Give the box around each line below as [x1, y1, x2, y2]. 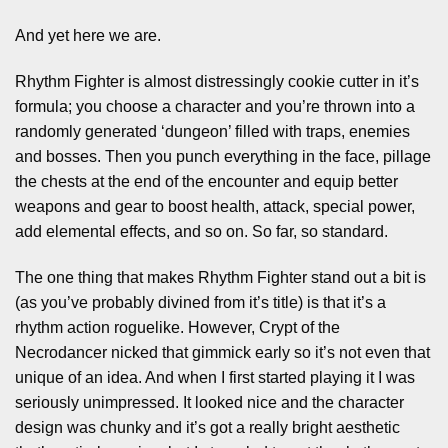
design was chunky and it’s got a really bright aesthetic [15, 418, 400, 436]
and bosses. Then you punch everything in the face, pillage [15, 148, 431, 166]
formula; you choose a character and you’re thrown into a [15, 98, 415, 116]
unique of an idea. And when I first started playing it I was [15, 368, 415, 386]
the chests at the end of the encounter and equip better [15, 173, 398, 191]
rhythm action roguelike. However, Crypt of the [15, 318, 340, 336]
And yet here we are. [15, 27, 161, 45]
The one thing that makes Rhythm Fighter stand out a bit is [15, 268, 426, 286]
